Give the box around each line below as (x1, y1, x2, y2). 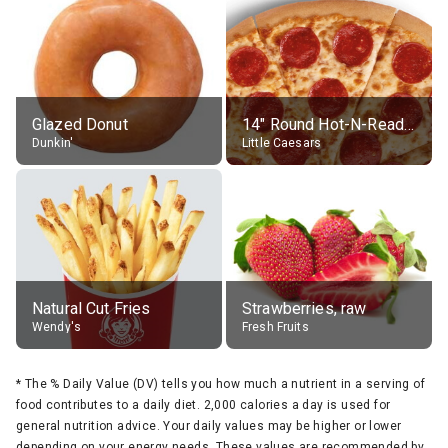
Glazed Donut (32, 114, 128, 134)
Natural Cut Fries (32, 298, 151, 318)
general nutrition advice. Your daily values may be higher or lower (16, 418, 402, 433)
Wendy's (32, 319, 82, 334)
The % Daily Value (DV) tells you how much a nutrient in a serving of (24, 376, 426, 391)
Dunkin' (32, 135, 74, 150)
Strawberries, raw (242, 298, 367, 318)
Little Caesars (242, 135, 322, 150)
